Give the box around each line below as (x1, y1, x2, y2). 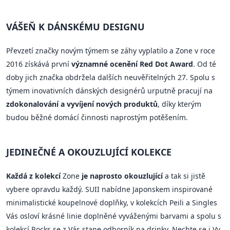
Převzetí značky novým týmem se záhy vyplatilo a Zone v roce (6, 45, 215, 55)
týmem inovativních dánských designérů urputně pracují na (6, 85, 213, 95)
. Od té (193, 59, 216, 69)
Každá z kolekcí (6, 170, 61, 181)
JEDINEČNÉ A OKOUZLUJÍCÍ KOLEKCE (6, 145, 171, 158)
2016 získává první (6, 59, 71, 69)
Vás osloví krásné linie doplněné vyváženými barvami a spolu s (6, 210, 221, 221)
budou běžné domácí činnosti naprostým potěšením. (6, 112, 188, 122)
